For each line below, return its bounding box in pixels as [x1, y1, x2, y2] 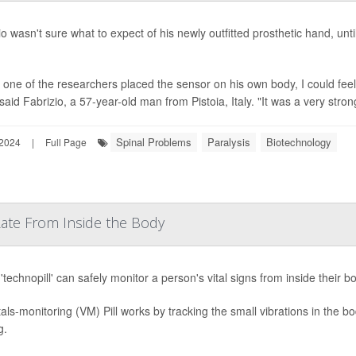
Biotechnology [266, 134, 331, 149]
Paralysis [207, 134, 250, 149]
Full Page [45, 135, 87, 149]
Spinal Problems [116, 134, 192, 149]
